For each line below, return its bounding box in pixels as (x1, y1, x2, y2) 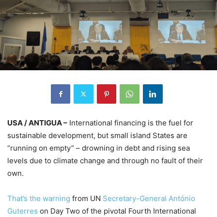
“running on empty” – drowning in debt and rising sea (7, 143, 190, 153)
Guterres (7, 206, 38, 216)
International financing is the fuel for (67, 118, 193, 127)
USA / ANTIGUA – (7, 118, 67, 127)
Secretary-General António (103, 193, 195, 203)
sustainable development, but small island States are (7, 130, 187, 140)
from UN (70, 193, 103, 203)
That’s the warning (7, 193, 70, 203)
